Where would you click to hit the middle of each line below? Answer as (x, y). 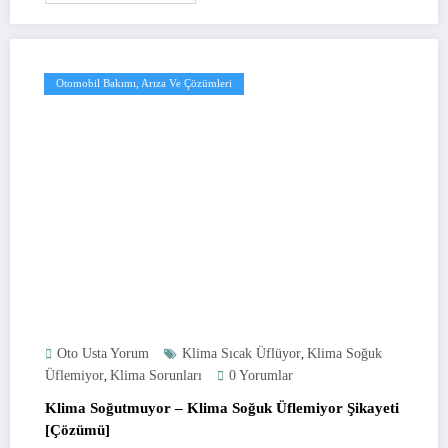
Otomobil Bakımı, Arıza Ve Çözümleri (144, 83)
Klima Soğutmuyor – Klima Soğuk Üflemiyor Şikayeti (222, 407)
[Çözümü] (77, 429)
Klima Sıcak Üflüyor (241, 353)
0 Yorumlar (261, 375)
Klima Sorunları (156, 375)
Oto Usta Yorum (103, 353)
